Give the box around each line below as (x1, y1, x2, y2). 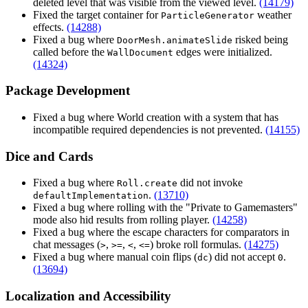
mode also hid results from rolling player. (33, 214, 212, 226)
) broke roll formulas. (150, 239, 244, 251)
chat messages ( (33, 239, 100, 251)
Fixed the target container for (33, 8, 161, 21)
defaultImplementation (33, 190, 148, 201)
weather (254, 8, 291, 21)
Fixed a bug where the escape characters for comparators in (33, 226, 289, 239)
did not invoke (177, 177, 243, 189)
